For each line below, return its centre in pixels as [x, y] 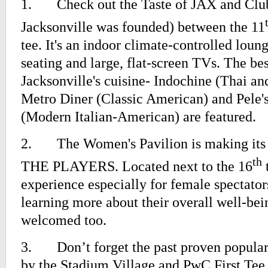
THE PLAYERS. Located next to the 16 [137, 166]
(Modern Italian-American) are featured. [138, 117]
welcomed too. [64, 220]
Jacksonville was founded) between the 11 [143, 27]
